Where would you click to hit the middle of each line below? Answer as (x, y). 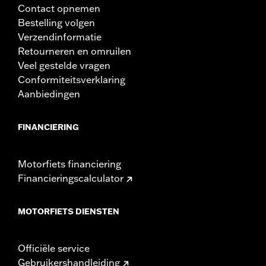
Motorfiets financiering (69, 164)
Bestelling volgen (56, 22)
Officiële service (54, 248)
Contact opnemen (59, 8)
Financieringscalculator (71, 178)
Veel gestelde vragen (64, 65)
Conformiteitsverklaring (72, 79)
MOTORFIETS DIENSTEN (69, 211)
